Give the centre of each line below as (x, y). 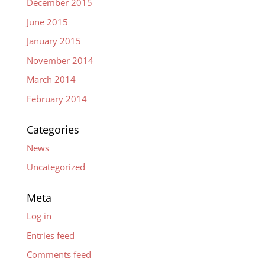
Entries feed (50, 235)
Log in (39, 216)
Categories (53, 129)
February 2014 (56, 98)
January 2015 (54, 41)
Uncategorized (56, 167)
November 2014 (60, 60)
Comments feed (59, 255)
